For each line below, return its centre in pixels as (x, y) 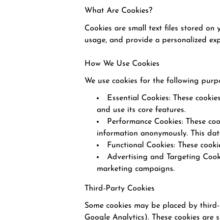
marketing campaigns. (136, 169)
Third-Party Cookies (120, 189)
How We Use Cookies (122, 64)
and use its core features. (141, 110)
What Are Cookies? (118, 11)
